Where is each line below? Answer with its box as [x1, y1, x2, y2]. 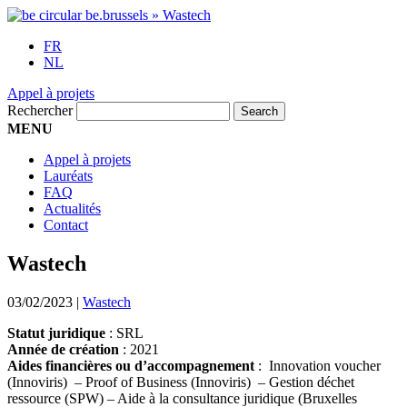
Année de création [7, 341, 119, 357]
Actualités [44, 201, 101, 216]
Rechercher [7, 103, 73, 118]
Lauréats [44, 168, 93, 184]
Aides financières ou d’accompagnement [7, 357, 254, 373]
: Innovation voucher [254, 357, 381, 373]
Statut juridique [7, 324, 105, 341]
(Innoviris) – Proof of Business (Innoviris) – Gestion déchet [7, 373, 354, 390]
